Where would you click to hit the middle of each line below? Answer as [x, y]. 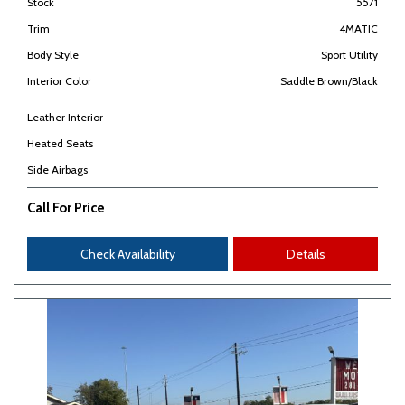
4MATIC [358, 28]
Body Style [53, 55]
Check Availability [127, 254]
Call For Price [66, 208]
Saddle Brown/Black [329, 81]
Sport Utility [349, 55]
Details [306, 254]
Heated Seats [60, 143]
